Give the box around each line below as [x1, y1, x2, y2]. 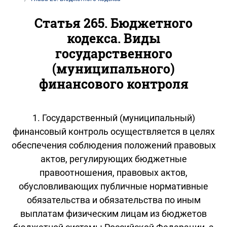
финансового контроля [39, 75, 188, 92]
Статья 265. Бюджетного [34, 14, 193, 31]
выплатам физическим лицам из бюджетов [20, 208, 207, 219]
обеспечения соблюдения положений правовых [11, 139, 216, 150]
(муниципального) [52, 60, 175, 77]
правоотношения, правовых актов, [40, 167, 187, 178]
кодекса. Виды [67, 29, 160, 47]
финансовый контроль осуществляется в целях [12, 126, 215, 137]
